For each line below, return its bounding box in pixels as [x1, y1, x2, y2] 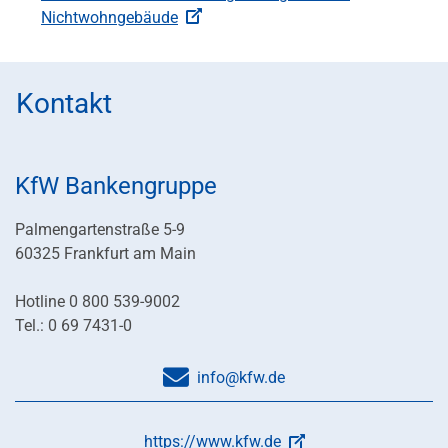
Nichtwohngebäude [41, 8, 178, 28]
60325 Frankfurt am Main [15, 244, 196, 264]
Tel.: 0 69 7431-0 [15, 316, 132, 336]
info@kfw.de [197, 367, 285, 387]
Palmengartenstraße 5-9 [15, 220, 185, 240]
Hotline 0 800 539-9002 [15, 292, 180, 312]
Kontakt [16, 87, 112, 121]
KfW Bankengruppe [15, 172, 217, 201]
